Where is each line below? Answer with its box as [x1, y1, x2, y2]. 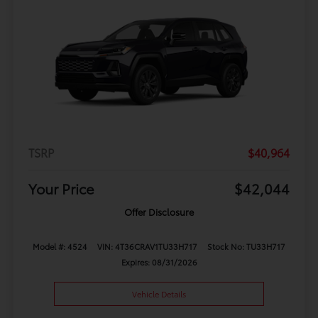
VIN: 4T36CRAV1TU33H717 [97, 240, 197, 252]
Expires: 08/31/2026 [121, 256, 197, 268]
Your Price [28, 177, 94, 198]
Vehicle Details [132, 287, 186, 300]
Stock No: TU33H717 [207, 240, 285, 252]
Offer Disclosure [124, 204, 194, 218]
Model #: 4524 [33, 240, 88, 252]
